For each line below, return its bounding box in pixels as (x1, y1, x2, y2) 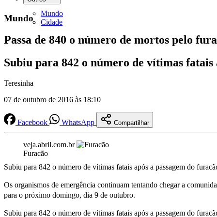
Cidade (41, 18, 62, 26)
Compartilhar (114, 119, 149, 127)
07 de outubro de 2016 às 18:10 (4, 95, 101, 104)
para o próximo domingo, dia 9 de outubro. (4, 191, 135, 200)
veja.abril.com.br (23, 140, 77, 149)
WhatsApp (62, 118, 94, 127)
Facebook (17, 118, 47, 127)
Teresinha (4, 79, 33, 88)
